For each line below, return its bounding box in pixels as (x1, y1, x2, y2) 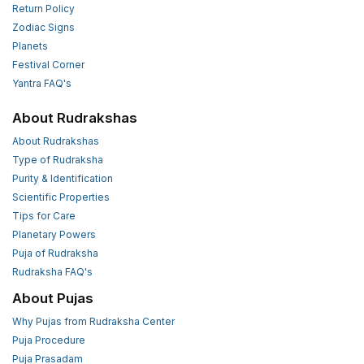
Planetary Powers (12, 228, 96, 241)
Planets (12, 40, 48, 53)
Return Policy (12, 2, 75, 15)
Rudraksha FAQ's (12, 266, 93, 279)
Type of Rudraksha (12, 154, 103, 167)
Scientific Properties (12, 191, 110, 204)
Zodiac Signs (12, 21, 75, 34)
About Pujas (12, 290, 93, 307)
